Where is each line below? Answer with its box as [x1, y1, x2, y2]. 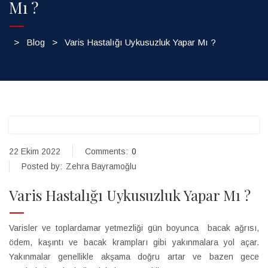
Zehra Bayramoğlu [63, 162, 136, 171]
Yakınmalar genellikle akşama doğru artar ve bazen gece [9, 252, 259, 261]
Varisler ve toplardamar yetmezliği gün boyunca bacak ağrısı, [9, 223, 259, 233]
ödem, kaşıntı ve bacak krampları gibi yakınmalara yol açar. [9, 237, 259, 247]
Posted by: [22, 162, 62, 171]
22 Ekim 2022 [9, 147, 60, 156]
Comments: [85, 147, 128, 156]
